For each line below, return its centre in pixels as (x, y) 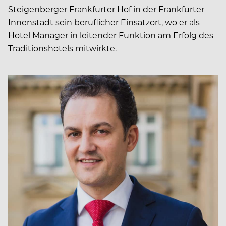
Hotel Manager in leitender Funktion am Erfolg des (111, 35)
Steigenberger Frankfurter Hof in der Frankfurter (106, 9)
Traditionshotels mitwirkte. (62, 48)
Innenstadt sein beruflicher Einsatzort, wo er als (104, 22)
